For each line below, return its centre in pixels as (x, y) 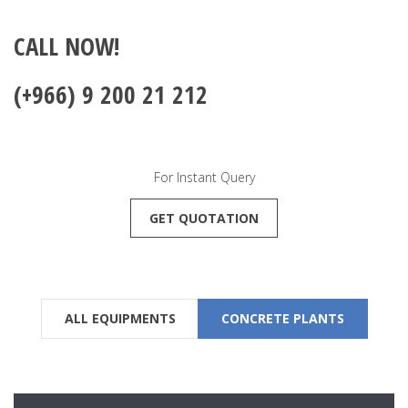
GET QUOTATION (204, 219)
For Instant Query (204, 177)
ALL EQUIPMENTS (120, 319)
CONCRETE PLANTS (282, 319)
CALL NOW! (70, 46)
